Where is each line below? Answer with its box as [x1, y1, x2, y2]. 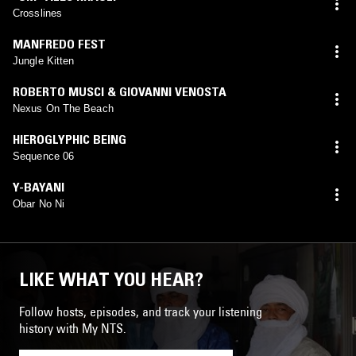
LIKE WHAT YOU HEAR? [19, 267, 203, 291]
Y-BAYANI [13, 178, 64, 195]
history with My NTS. [19, 319, 126, 336]
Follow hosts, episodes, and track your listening [19, 303, 262, 319]
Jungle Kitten [13, 54, 75, 67]
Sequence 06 [13, 149, 75, 162]
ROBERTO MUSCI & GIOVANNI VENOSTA [13, 83, 226, 99]
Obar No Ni [13, 197, 64, 210]
